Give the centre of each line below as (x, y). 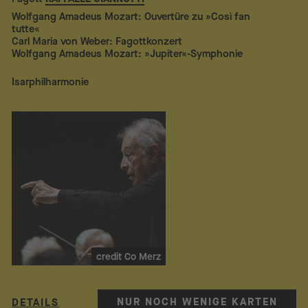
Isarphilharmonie (51, 82)
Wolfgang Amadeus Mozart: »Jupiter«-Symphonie (128, 53)
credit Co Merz (129, 256)
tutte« (26, 29)
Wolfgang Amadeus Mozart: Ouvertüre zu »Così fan (131, 16)
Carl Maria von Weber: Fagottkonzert (97, 41)
